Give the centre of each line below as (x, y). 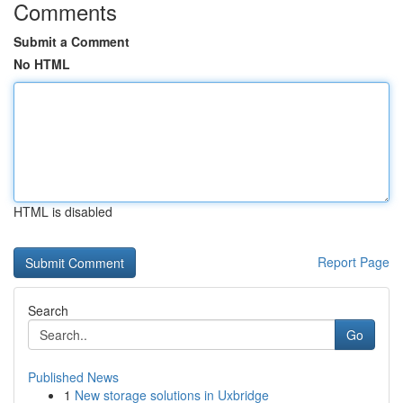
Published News (73, 377)
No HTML (42, 64)
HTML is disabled (63, 211)
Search (48, 310)
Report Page (354, 262)
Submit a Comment (72, 41)
